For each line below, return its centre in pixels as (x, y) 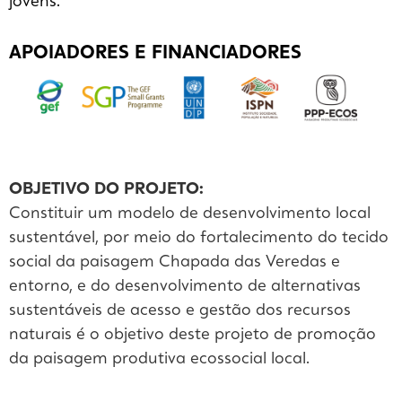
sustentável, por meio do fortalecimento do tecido (199, 238)
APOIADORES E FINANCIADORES (155, 54)
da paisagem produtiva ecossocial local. (159, 359)
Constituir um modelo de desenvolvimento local (190, 214)
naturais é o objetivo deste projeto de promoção (192, 335)
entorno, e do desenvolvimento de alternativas (185, 287)
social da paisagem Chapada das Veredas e (175, 262)
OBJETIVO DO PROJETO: (106, 190)
